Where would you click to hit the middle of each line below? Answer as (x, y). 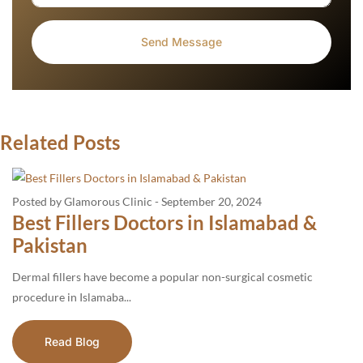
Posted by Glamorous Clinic (82, 201)
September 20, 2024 (211, 201)
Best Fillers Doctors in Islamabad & (164, 222)
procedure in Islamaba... (72, 297)
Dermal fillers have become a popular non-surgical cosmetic (162, 276)
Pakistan (50, 245)
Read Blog (72, 341)
